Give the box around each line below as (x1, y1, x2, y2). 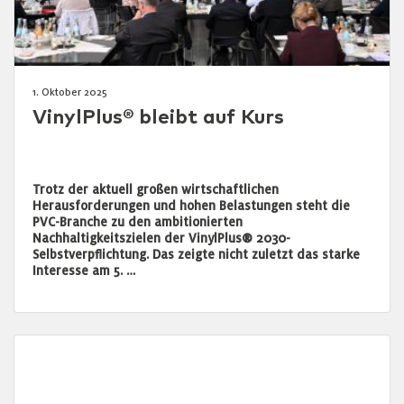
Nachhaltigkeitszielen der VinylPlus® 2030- (32, 231, 290, 245)
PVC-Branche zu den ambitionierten (32, 215, 243, 229)
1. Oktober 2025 (32, 86, 107, 97)
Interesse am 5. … (32, 263, 135, 278)
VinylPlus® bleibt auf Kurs (32, 106, 284, 128)
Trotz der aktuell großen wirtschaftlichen (32, 182, 279, 197)
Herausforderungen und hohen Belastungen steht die (32, 198, 350, 213)
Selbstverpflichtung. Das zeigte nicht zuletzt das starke (32, 247, 360, 262)
